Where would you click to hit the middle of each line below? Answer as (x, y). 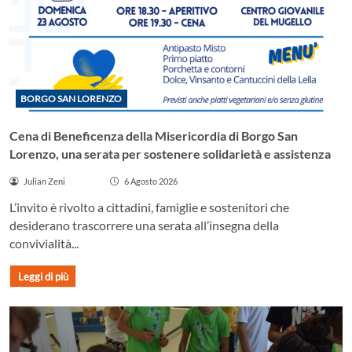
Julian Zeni (44, 181)
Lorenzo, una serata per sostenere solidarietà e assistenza (170, 154)
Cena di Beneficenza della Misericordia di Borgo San (154, 136)
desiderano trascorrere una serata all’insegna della (144, 225)
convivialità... (44, 243)
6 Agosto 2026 (150, 181)
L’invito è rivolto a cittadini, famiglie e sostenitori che (149, 207)
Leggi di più (43, 276)
